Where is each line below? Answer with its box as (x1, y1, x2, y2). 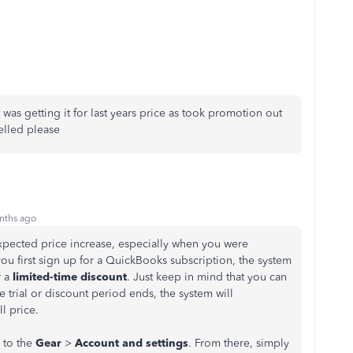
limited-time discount (13, 269, 127, 284)
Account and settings (75, 336, 188, 350)
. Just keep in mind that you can (127, 269, 287, 284)
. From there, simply (188, 336, 289, 350)
